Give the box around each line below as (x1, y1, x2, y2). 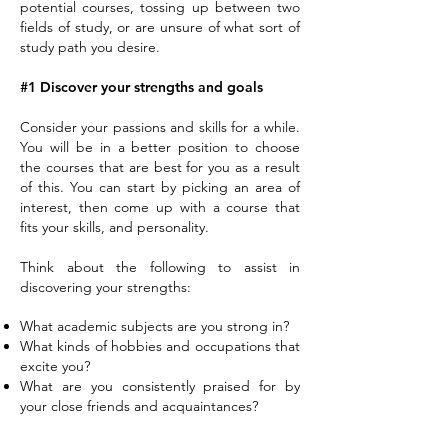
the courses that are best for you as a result (20, 158, 300, 176)
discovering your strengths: (20, 278, 191, 296)
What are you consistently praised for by (20, 377, 300, 395)
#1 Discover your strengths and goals (20, 78, 263, 96)
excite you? (20, 357, 90, 375)
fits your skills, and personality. (20, 218, 209, 236)
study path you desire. (20, 38, 160, 56)
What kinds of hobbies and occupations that (20, 337, 300, 355)
